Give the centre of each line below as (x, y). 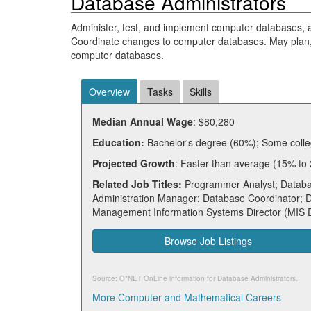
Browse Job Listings (208, 241)
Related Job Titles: (137, 184)
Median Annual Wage (143, 121)
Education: (118, 142)
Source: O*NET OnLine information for (155, 278)
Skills (201, 92)
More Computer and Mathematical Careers (187, 297)
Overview (109, 92)
